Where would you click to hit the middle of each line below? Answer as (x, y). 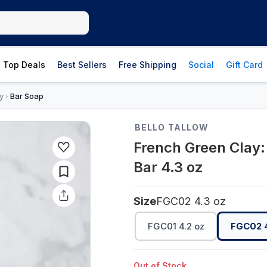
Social (201, 65)
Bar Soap (27, 96)
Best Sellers (82, 65)
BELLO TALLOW (172, 127)
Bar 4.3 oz (168, 167)
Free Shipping (148, 65)
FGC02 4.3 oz (191, 201)
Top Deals (24, 65)
